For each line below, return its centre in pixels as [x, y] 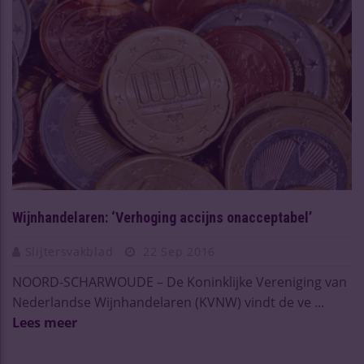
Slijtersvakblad [71, 252]
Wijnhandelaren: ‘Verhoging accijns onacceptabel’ [162, 218]
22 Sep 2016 [178, 252]
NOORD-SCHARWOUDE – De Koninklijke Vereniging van [180, 282]
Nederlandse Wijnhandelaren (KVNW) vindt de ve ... [168, 303]
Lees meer [45, 323]
